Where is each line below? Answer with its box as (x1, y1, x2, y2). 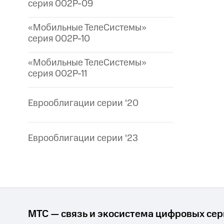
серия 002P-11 (28, 67, 87, 81)
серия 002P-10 (28, 32, 90, 46)
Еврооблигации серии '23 (28, 131, 138, 145)
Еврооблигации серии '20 (28, 96, 138, 110)
